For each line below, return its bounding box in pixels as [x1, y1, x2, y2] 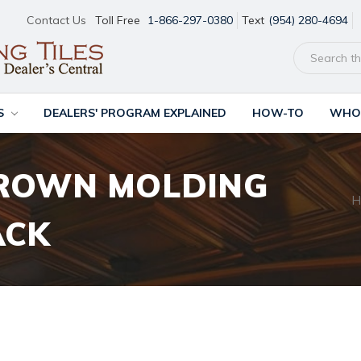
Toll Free [95, 13, 144, 27]
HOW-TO [251, 106, 304, 120]
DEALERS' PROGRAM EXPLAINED [43, 106, 226, 120]
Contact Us [27, 13, 87, 27]
